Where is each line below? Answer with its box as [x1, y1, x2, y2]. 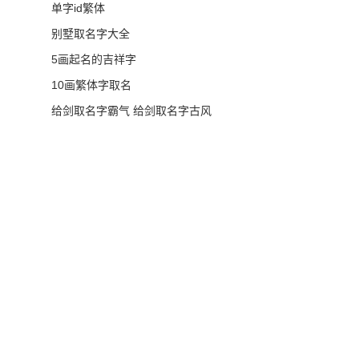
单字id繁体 [51, 2, 105, 14]
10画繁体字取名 [51, 79, 131, 91]
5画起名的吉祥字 [51, 53, 136, 66]
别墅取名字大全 [51, 27, 130, 40]
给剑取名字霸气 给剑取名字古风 [51, 104, 212, 117]
